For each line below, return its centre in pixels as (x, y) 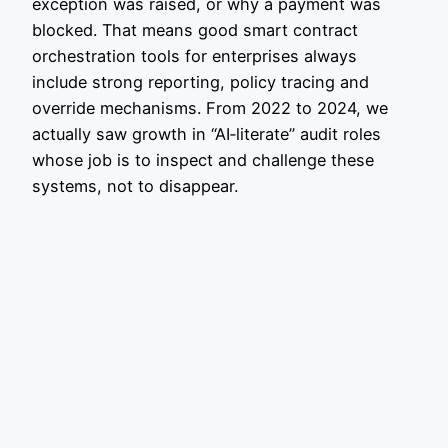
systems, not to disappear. (135, 185)
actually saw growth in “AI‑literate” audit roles (206, 133)
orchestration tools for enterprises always (194, 55)
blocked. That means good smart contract (195, 29)
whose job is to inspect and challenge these (203, 159)
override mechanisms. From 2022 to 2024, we (210, 107)
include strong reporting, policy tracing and (200, 81)
